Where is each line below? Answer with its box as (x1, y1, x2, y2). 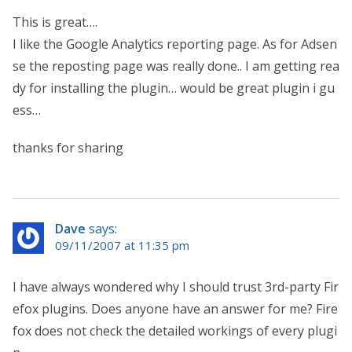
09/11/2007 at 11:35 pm (55, 236, 189, 253)
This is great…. (13, 13, 97, 31)
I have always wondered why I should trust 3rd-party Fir (13, 277, 339, 295)
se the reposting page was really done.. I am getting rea (13, 57, 339, 75)
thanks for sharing (13, 138, 123, 156)
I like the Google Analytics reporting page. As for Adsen (13, 35, 337, 53)
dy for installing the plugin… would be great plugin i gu (13, 79, 335, 97)
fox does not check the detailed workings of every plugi (13, 321, 337, 339)
